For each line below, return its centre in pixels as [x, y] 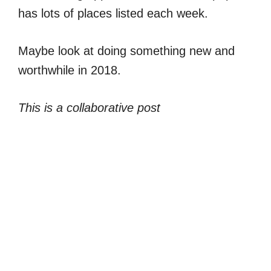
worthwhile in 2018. [70, 70]
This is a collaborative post [89, 107]
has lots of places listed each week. [113, 13]
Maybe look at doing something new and [126, 51]
